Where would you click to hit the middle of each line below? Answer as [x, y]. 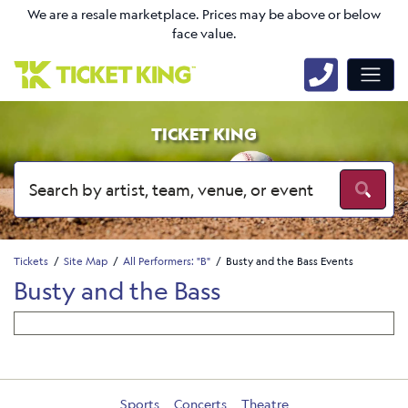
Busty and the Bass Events [290, 260]
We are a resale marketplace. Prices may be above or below [204, 15]
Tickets [31, 260]
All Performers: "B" [167, 260]
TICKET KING [204, 134]
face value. [204, 34]
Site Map [86, 260]
